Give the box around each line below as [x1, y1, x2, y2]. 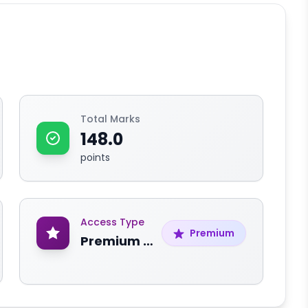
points [80, 151, 110, 164]
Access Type [80, 215, 144, 229]
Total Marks [80, 112, 140, 126]
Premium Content [143, 232, 153, 250]
